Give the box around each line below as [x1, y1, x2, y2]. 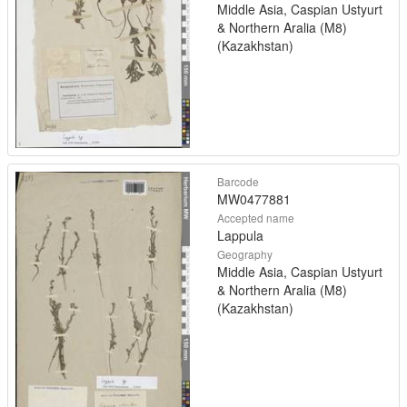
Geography [217, 245, 273, 262]
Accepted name [217, 209, 294, 225]
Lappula [217, 225, 263, 244]
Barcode [217, 173, 259, 189]
